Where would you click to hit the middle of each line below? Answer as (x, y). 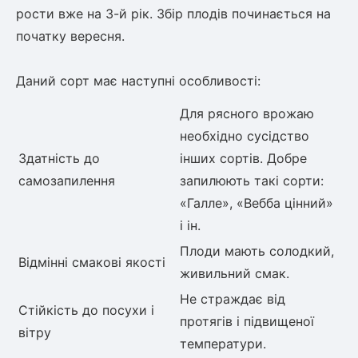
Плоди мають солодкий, (257, 251)
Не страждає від (233, 298)
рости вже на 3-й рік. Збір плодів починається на (173, 13)
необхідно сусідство (245, 135)
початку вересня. (70, 36)
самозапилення (67, 180)
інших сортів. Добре (243, 158)
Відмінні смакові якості (92, 262)
